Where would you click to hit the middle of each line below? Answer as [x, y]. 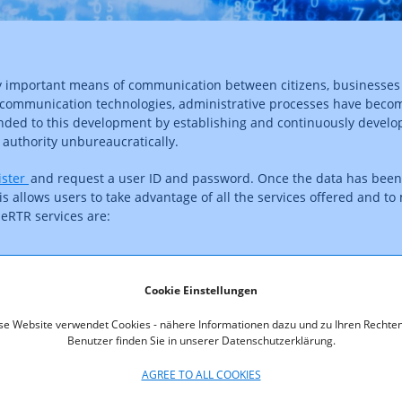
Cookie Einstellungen [201, 290]
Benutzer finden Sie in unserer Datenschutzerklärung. [201, 340]
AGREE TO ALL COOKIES [201, 374]
